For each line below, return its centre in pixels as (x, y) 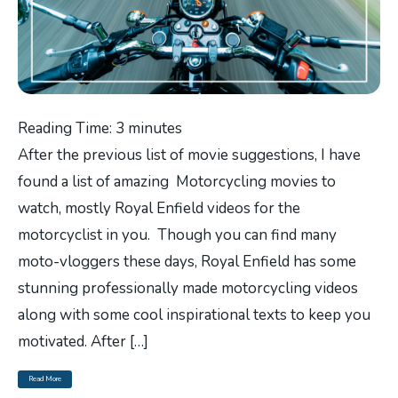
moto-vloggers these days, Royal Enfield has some (187, 261)
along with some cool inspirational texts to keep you (194, 314)
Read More (45, 378)
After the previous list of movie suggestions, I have (189, 155)
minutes (155, 128)
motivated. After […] (83, 341)
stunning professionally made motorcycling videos (188, 288)
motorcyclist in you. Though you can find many (177, 235)
